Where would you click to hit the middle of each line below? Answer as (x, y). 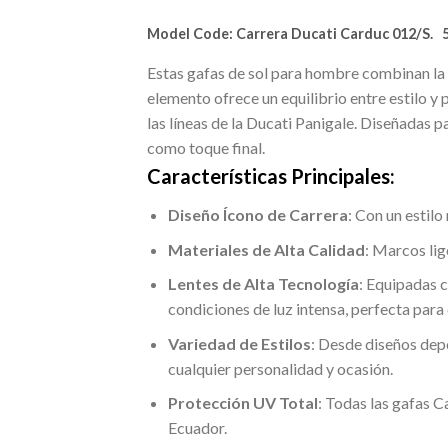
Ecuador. (197, 428)
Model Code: (191, 34)
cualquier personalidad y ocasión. (280, 368)
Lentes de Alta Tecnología (263, 284)
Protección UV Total (242, 403)
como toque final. (206, 148)
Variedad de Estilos (239, 343)
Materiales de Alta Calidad (266, 249)
